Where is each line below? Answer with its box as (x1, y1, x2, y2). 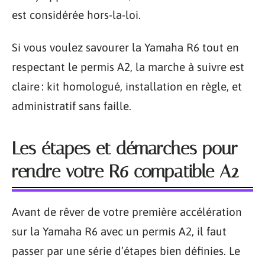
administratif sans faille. (12, 99, 131, 112)
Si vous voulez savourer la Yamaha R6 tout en (12, 41, 239, 54)
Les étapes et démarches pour (12, 138, 238, 159)
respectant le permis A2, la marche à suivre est (12, 60, 244, 73)
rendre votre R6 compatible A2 (12, 161, 238, 182)
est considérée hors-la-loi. (12, 8, 141, 21)
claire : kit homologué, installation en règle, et (12, 80, 242, 93)
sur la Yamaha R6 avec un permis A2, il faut (12, 225, 227, 238)
